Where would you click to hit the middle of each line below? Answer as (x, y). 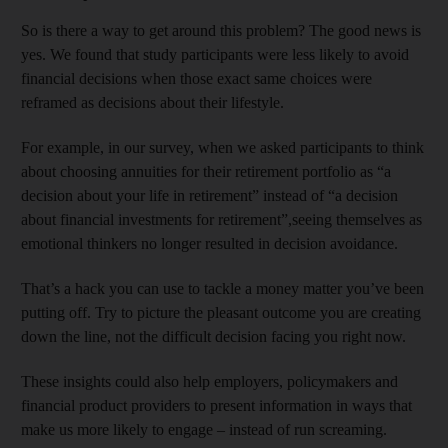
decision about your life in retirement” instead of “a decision (209, 195)
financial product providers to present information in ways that (216, 405)
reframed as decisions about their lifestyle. (152, 102)
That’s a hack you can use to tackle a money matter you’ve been (222, 288)
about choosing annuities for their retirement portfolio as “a (206, 171)
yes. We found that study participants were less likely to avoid (215, 54)
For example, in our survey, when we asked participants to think (222, 147)
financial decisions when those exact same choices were (196, 78)
